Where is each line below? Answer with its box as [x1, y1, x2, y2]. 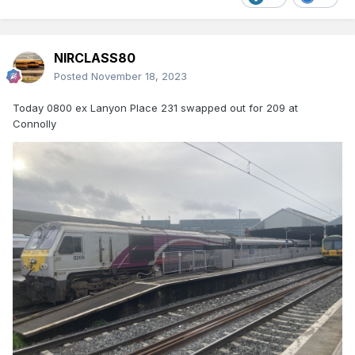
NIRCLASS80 [54, 50, 136, 67]
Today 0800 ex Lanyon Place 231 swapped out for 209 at [13, 101, 298, 115]
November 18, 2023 [91, 70, 187, 83]
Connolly [13, 117, 59, 131]
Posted [54, 70, 91, 83]
